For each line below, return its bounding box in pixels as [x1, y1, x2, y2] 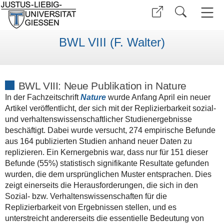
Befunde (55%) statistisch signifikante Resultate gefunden [4, 158, 209, 167]
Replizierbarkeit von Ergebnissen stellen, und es [4, 202, 176, 211]
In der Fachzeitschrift [4, 92, 80, 101]
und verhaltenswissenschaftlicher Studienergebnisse [4, 114, 192, 123]
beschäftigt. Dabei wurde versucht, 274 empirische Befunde [4, 125, 215, 134]
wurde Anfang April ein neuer [107, 92, 210, 101]
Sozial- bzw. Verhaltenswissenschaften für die [4, 191, 167, 200]
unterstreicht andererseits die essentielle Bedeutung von [4, 213, 204, 222]
